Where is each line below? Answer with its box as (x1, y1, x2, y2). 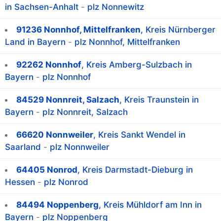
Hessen (5, 177, 35, 187)
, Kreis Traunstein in (119, 95, 199, 105)
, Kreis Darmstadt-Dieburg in (77, 165, 193, 175)
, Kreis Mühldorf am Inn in (99, 200, 202, 210)
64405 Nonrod (16, 165, 77, 175)
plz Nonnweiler (50, 142, 110, 152)
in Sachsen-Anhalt (5, 2, 78, 12)
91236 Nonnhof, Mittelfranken (16, 25, 141, 35)
